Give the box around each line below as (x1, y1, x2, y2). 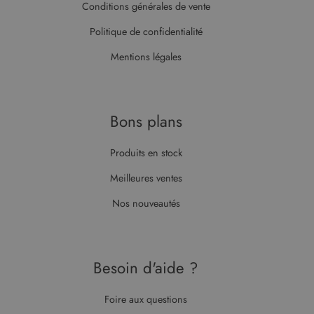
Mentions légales (110, 49, 182, 64)
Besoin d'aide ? (93, 256, 198, 279)
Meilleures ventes (109, 170, 182, 185)
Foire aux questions (104, 292, 187, 306)
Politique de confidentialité (89, 24, 203, 39)
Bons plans (109, 109, 182, 132)
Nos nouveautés (111, 196, 180, 210)
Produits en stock (109, 145, 182, 160)
